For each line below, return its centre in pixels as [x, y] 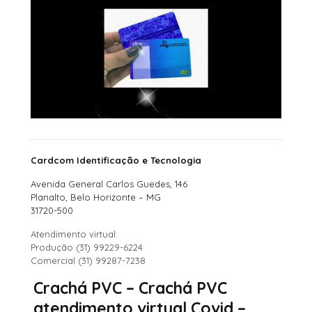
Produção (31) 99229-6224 [87, 247]
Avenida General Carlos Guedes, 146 [109, 184]
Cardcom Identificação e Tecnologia [116, 160]
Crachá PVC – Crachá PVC [130, 288]
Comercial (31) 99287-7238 [88, 260]
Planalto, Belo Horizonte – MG [96, 197]
